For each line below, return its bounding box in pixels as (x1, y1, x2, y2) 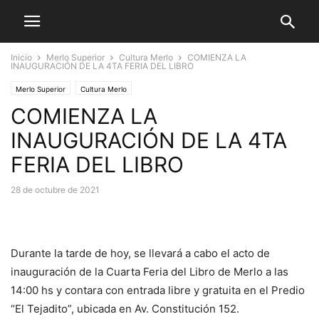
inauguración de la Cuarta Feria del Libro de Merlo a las (11, 265, 288, 278)
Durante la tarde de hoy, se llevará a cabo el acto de (11, 246, 270, 260)
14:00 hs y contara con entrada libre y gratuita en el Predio (11, 283, 305, 297)
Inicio (11, 52, 32, 63)
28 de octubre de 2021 (11, 184, 100, 195)
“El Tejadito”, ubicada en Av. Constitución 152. (11, 302, 239, 315)
